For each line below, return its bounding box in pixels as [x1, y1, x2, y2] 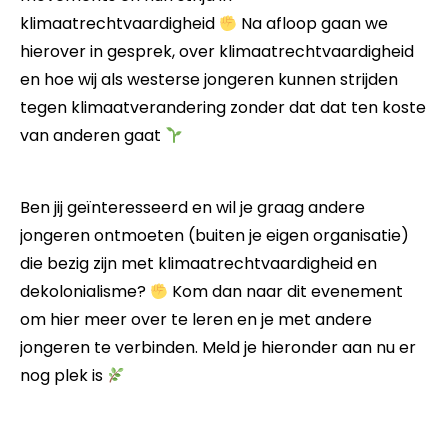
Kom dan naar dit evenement [168, 279, 404, 303]
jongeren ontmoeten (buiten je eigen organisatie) [20, 223, 409, 247]
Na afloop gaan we [237, 11, 389, 35]
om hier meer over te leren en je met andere [20, 307, 372, 331]
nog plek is [20, 363, 107, 387]
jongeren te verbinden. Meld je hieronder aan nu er [20, 335, 416, 359]
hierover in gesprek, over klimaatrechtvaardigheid [20, 39, 414, 63]
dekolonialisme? [20, 279, 150, 303]
